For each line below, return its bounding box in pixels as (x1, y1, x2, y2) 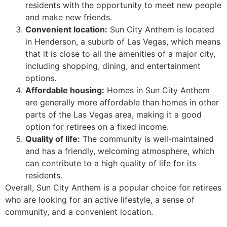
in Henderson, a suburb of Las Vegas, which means (25, 36, 220, 47)
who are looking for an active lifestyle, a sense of (5, 195, 195, 205)
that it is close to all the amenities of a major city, (25, 49, 215, 59)
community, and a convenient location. (5, 207, 153, 217)
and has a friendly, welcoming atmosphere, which (25, 146, 214, 157)
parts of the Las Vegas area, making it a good (25, 109, 202, 120)
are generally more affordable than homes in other (25, 97, 219, 108)
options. (25, 73, 56, 84)
